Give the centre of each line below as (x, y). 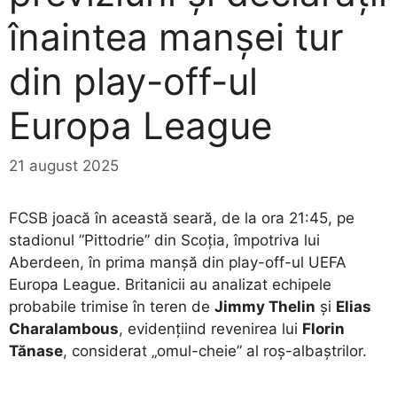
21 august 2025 (64, 166)
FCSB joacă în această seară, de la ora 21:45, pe (182, 218)
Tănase (36, 351)
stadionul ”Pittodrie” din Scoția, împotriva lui (164, 241)
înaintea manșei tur (176, 36)
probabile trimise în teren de (112, 307)
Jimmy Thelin (265, 307)
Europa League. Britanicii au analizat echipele (170, 285)
